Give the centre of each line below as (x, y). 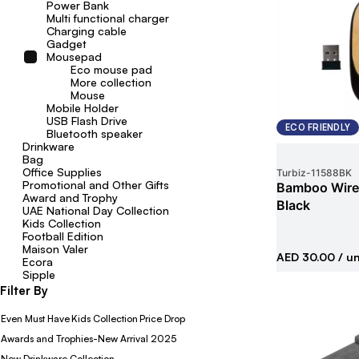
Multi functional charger (108, 18)
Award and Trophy (70, 198)
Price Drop (162, 319)
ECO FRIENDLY (318, 127)
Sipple (39, 274)
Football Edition (63, 236)
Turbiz (291, 173)
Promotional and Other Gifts (96, 185)
